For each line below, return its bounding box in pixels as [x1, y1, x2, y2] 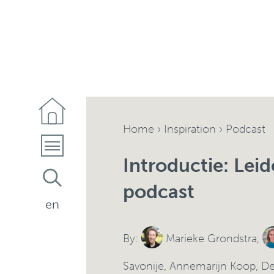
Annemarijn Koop [169, 259, 256, 273]
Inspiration [163, 122, 216, 136]
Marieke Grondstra [166, 231, 257, 245]
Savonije [122, 259, 164, 273]
